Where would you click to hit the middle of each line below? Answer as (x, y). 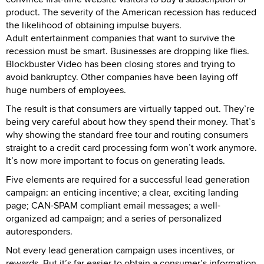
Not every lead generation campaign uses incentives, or (120, 250)
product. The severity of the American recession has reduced (131, 12)
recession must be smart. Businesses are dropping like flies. (128, 51)
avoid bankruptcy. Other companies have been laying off (122, 77)
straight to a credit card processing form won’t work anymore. (131, 147)
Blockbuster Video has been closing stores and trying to (121, 64)
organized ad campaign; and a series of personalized (114, 218)
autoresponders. (39, 231)
